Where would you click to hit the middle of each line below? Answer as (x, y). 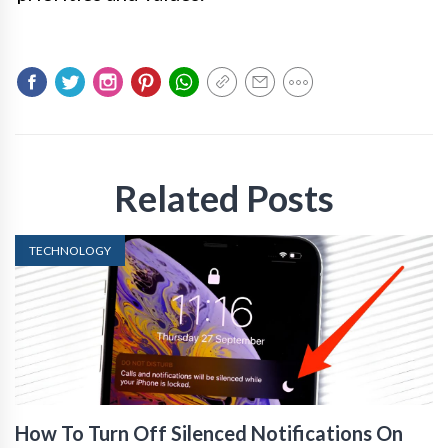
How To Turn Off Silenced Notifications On (209, 433)
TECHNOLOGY (70, 251)
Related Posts (224, 198)
